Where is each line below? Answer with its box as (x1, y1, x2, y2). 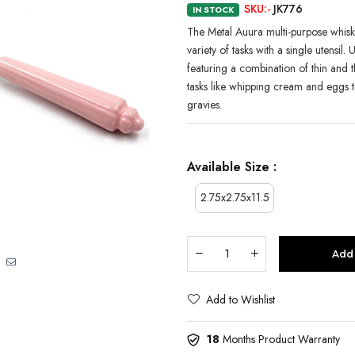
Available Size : (187, 157, 277, 176)
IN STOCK (192, 3, 234, 16)
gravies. (187, 96, 222, 113)
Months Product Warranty (219, 330, 340, 347)
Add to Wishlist (206, 291, 275, 307)
